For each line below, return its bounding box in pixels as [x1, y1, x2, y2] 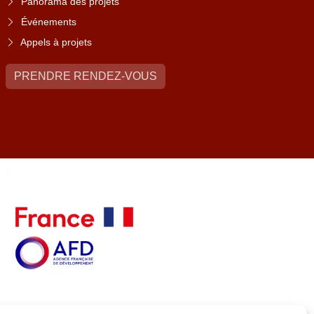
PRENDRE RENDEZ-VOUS [14, 70, 157, 83]
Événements [21, 16, 76, 28]
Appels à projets [20, 36, 92, 48]
